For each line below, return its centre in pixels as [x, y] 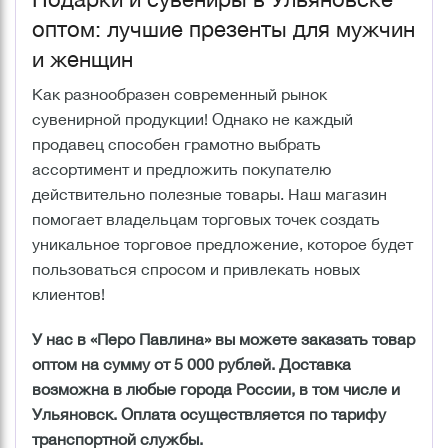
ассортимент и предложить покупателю [181, 168]
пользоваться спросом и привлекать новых [196, 268]
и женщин [82, 58]
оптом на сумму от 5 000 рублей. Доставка [191, 363]
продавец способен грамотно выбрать [176, 143]
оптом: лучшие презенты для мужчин [223, 28]
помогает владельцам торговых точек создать [206, 218]
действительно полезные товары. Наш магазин [209, 193]
